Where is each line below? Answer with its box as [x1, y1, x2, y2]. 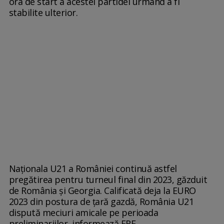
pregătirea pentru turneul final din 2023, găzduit [8, 173, 207, 185]
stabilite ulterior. [8, 6, 78, 18]
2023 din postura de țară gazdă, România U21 [8, 195, 194, 207]
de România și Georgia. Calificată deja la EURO [8, 184, 196, 196]
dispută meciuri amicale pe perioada [8, 206, 158, 218]
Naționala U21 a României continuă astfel [8, 162, 177, 174]
